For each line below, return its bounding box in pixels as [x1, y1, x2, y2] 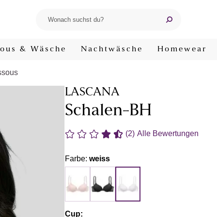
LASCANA [65, 87, 120, 98]
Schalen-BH [65, 103, 152, 120]
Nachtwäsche [81, 46, 143, 53]
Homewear [157, 46, 207, 53]
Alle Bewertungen [137, 129, 199, 138]
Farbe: [65, 155, 89, 163]
